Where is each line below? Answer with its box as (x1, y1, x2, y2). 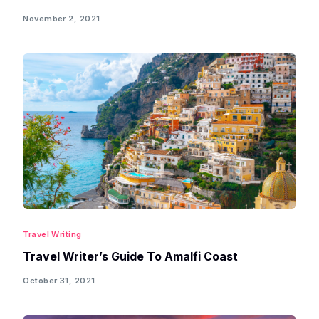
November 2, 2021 (23, 13, 100, 23)
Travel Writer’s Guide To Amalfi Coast (23, 249, 239, 264)
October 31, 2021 (23, 275, 95, 286)
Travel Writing (23, 229, 82, 240)
